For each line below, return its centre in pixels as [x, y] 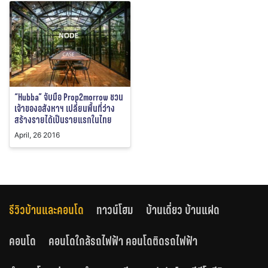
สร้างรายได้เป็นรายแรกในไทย [63, 120]
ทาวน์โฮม [115, 210]
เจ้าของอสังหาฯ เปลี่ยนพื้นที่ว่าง [65, 109]
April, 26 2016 [37, 135]
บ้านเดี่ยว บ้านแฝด [182, 210]
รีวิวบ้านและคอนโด [46, 210]
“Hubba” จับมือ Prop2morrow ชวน [69, 98]
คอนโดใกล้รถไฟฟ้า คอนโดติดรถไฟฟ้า [123, 241]
